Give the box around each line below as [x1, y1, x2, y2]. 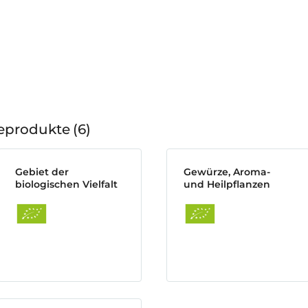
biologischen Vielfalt [15, 178, 118, 190]
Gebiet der [15, 166, 69, 178]
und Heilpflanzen [184, 178, 270, 190]
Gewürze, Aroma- [184, 166, 270, 178]
